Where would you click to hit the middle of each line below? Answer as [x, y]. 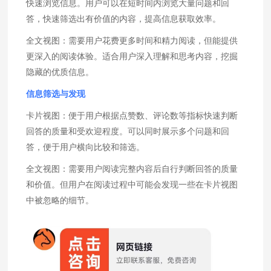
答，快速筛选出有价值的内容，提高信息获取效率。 [124, 19]
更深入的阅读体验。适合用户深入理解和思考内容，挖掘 [132, 57]
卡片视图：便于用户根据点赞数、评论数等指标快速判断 [132, 116]
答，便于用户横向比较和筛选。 [86, 147]
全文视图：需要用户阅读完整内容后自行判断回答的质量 [132, 169]
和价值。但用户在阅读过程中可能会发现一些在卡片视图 [132, 185]
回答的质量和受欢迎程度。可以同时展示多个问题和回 [128, 132]
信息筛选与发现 [56, 94]
